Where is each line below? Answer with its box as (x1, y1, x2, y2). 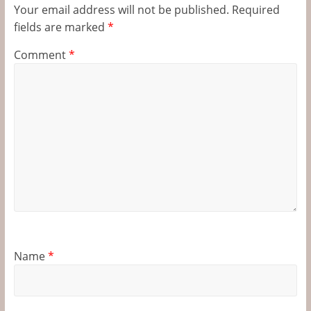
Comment (13, 47, 69, 62)
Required (231, 2, 280, 17)
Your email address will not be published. (13, 2, 229, 17)
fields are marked (13, 19, 108, 35)
